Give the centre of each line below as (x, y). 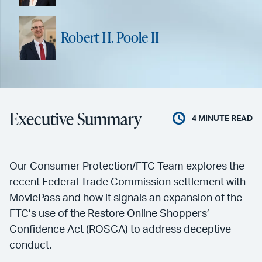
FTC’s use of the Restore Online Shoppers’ (109, 214)
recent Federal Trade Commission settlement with (127, 182)
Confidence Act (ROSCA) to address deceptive (120, 230)
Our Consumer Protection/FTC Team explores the (127, 166)
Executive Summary (75, 118)
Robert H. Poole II (110, 37)
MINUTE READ (225, 118)
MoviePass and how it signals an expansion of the (126, 198)
